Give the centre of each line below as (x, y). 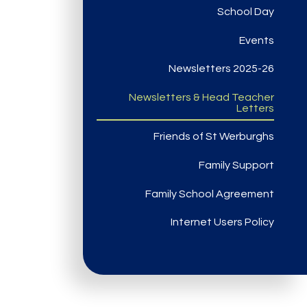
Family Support (236, 165)
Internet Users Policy (222, 222)
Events (257, 40)
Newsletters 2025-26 (221, 69)
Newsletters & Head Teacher (201, 97)
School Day (246, 12)
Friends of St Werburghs (214, 137)
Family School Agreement (210, 194)
